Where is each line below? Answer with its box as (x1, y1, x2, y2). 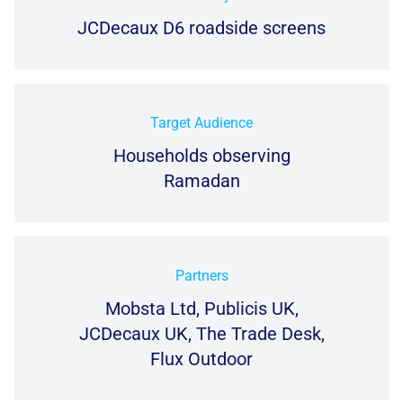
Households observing (112, 145, 291, 167)
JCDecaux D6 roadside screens (77, 17, 326, 40)
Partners (175, 267, 228, 285)
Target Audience (150, 114, 253, 132)
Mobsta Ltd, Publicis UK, (104, 298, 299, 320)
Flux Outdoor (150, 348, 253, 371)
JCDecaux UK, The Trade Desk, (78, 323, 325, 345)
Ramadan (163, 170, 240, 193)
